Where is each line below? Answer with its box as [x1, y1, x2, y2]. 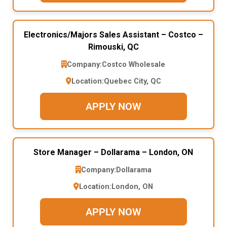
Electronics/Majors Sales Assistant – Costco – [23, 29, 203, 40]
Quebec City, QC [103, 77, 161, 86]
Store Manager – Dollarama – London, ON [33, 147, 194, 157]
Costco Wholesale [102, 60, 166, 69]
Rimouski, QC [88, 42, 139, 52]
